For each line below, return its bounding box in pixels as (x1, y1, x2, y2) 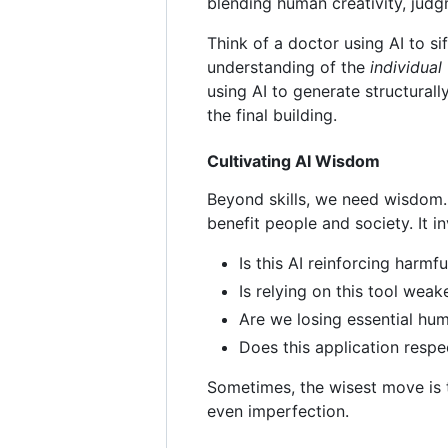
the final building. (207, 104, 337, 125)
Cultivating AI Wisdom (207, 150, 380, 171)
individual (370, 56, 442, 77)
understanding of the (207, 56, 370, 77)
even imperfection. (207, 400, 349, 421)
